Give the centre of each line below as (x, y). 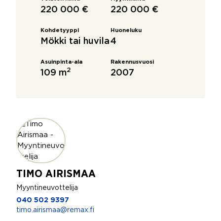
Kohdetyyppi (60, 31)
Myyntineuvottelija (47, 188)
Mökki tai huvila (75, 41)
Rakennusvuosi (132, 62)
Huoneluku (126, 31)
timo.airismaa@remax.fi (55, 210)
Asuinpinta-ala (61, 62)
